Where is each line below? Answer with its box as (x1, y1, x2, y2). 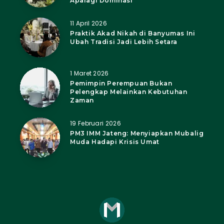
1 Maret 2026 (70, 69, 109, 78)
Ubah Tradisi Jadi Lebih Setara (70, 38, 178, 46)
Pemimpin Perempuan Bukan (70, 79, 172, 87)
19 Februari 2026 (70, 119, 121, 128)
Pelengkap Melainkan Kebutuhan (70, 88, 187, 96)
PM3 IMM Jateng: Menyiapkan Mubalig (70, 129, 204, 137)
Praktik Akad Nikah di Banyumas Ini (70, 29, 195, 37)
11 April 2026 (70, 19, 107, 28)
